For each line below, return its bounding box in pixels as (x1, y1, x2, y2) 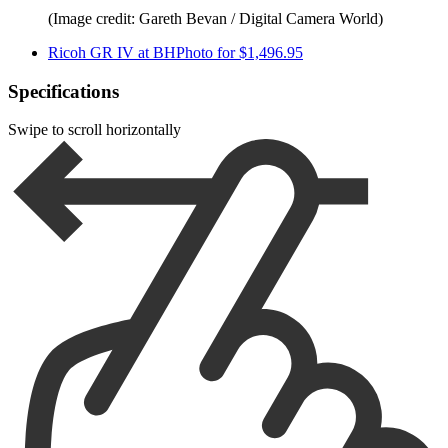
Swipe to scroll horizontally (8, 121, 181, 139)
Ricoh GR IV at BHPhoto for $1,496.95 (48, 43, 303, 61)
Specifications (8, 80, 119, 102)
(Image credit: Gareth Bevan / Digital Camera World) (48, 9, 383, 27)
